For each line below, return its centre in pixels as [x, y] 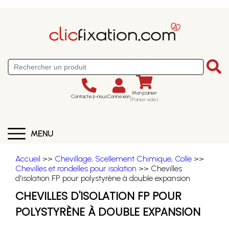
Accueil [28, 159]
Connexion [119, 96]
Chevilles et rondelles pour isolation [76, 168]
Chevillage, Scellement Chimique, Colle [123, 159]
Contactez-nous [89, 96]
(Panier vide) [144, 99]
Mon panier [144, 93]
